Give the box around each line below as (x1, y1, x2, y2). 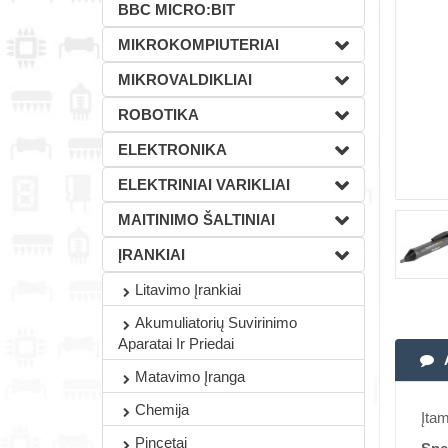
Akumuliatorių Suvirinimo (135, 314, 297, 331)
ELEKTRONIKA (118, 141, 227, 158)
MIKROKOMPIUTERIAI (118, 36, 279, 53)
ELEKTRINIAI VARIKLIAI (118, 176, 290, 193)
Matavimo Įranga (135, 368, 245, 385)
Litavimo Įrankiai (135, 281, 241, 298)
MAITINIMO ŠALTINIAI (118, 211, 275, 228)
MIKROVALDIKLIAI (118, 71, 252, 88)
